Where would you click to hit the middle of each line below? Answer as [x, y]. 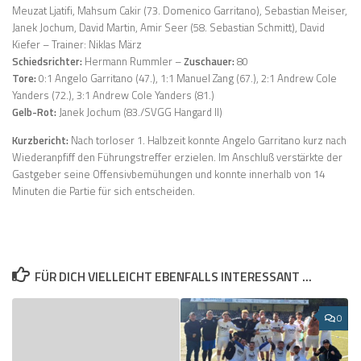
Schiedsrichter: [47, 62]
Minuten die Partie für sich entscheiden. [104, 191]
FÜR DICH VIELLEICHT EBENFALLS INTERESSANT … [173, 276]
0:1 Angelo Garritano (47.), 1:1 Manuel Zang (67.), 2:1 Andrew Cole [187, 79]
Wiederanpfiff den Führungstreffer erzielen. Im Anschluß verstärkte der [177, 157]
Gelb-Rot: [34, 112]
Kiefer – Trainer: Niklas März [77, 45]
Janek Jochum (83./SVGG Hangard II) [139, 112]
